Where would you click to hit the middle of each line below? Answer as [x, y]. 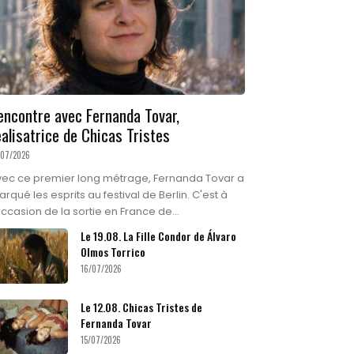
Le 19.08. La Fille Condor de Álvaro [158, 236]
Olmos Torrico [113, 252]
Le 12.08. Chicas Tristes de [141, 307]
